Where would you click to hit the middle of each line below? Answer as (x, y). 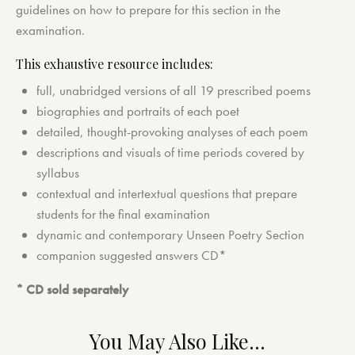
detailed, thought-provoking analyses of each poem (172, 132)
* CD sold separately (72, 290)
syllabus (57, 173)
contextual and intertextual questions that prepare (166, 194)
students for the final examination (123, 214)
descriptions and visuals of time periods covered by (170, 153)
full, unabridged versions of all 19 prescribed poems (173, 91)
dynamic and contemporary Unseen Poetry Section (170, 235)
